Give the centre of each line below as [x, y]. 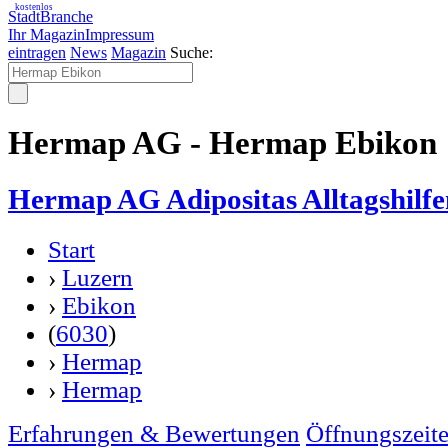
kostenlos [34, 7]
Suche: [191, 52]
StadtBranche [50, 16]
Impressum [119, 34]
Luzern [97, 277]
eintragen [37, 52]
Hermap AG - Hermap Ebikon [222, 143]
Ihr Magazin [46, 34]
